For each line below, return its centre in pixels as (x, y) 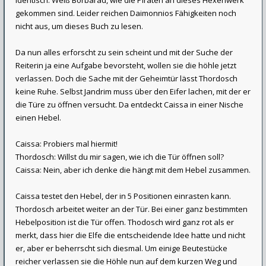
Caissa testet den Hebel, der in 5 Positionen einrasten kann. (123, 196)
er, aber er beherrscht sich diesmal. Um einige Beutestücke (121, 248)
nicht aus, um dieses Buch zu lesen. (79, 26)
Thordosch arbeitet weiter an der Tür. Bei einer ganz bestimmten (132, 209)
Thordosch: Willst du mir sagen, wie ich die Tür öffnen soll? (120, 157)
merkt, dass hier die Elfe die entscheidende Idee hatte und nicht (130, 235)
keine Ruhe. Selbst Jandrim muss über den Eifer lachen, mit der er (133, 91)
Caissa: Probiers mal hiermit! (66, 144)
